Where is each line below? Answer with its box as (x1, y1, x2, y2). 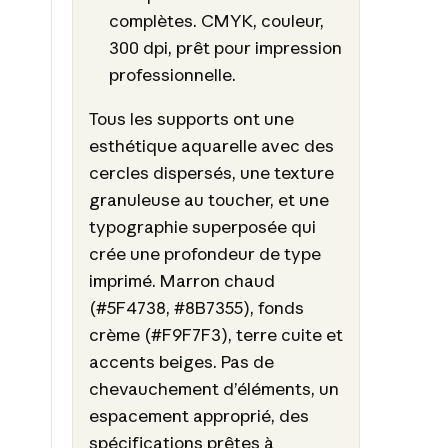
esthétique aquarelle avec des (88, 135, 334, 157)
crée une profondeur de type (88, 243, 321, 265)
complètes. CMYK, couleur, (109, 9, 325, 31)
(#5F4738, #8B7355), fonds (88, 297, 304, 319)
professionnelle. (109, 63, 237, 85)
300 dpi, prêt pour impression (109, 36, 343, 58)
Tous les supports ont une (88, 108, 294, 130)
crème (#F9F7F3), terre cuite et (88, 324, 343, 346)
